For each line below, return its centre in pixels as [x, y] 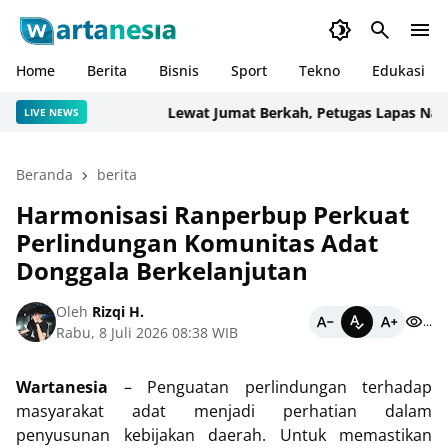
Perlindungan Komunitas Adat [197, 242]
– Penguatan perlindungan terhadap [270, 387]
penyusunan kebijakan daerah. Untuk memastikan [224, 435]
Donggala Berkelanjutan [162, 270]
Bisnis [179, 70]
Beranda [44, 174]
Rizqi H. [116, 311]
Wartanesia [62, 387]
